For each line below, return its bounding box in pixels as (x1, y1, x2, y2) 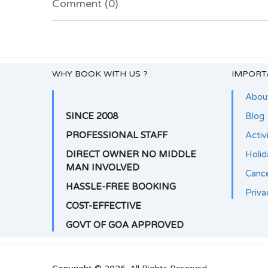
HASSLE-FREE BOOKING (66, 181, 176, 193)
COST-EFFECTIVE (66, 200, 141, 212)
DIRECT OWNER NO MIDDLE (66, 149, 196, 160)
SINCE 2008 (66, 111, 118, 122)
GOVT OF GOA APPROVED (66, 220, 184, 231)
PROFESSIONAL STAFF (66, 130, 167, 141)
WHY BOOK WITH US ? (52, 69, 148, 80)
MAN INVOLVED (66, 162, 139, 173)
